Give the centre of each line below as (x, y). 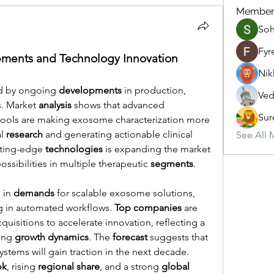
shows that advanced (118, 105)
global (176, 266)
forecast (130, 237)
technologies (74, 149)
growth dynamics (52, 237)
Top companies (148, 208)
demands (34, 193)
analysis (55, 105)
